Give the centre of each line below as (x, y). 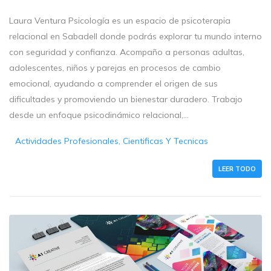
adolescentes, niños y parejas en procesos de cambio (115, 67)
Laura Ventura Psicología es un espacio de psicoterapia (120, 20)
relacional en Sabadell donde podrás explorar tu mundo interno (135, 36)
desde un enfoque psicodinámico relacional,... (99, 115)
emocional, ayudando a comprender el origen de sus (113, 83)
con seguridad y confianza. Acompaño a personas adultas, (127, 52)
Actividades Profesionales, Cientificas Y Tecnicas (112, 141)
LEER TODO (237, 168)
